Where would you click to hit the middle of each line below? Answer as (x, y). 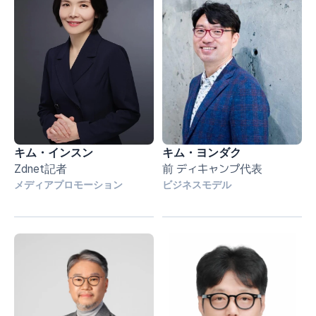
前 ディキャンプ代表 (212, 169)
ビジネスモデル (197, 184)
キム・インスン (54, 152)
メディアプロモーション (68, 184)
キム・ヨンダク (202, 152)
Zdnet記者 (41, 169)
